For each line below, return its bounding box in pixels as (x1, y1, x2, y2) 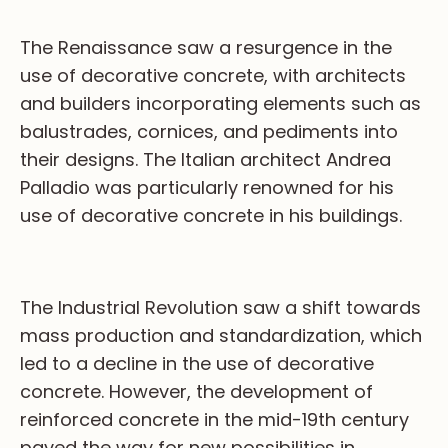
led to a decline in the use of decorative (20, 351, 374, 377)
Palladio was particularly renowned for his (20, 175, 394, 201)
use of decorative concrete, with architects (20, 63, 406, 89)
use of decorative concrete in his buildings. (20, 203, 402, 229)
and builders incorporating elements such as (20, 91, 421, 117)
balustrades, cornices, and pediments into (20, 119, 398, 145)
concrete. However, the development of (20, 379, 373, 405)
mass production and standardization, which (20, 323, 422, 349)
